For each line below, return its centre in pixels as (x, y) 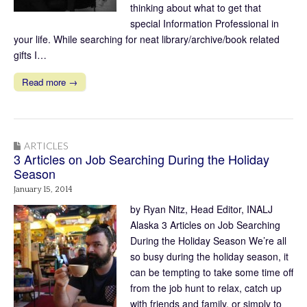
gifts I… (30, 54)
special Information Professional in (205, 23)
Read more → (50, 82)
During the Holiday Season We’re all (208, 240)
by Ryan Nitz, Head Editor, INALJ (201, 209)
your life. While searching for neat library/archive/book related (147, 39)
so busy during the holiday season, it (209, 256)
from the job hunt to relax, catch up (206, 287)
